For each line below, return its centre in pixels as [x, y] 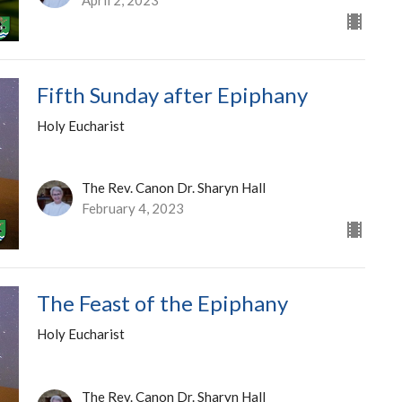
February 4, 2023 [132, 209]
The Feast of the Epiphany [162, 303]
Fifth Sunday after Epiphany [172, 94]
